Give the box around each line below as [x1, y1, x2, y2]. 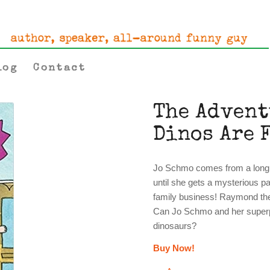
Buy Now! [153, 242, 195, 253]
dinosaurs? [153, 220, 196, 231]
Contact [33, 63, 86, 74]
